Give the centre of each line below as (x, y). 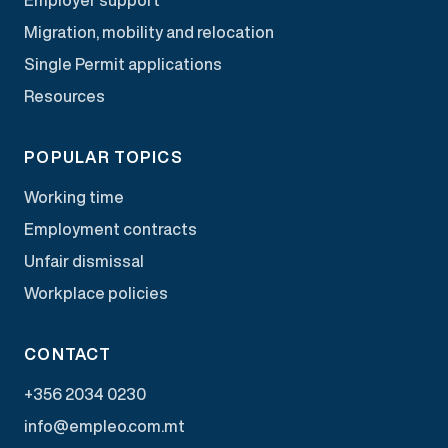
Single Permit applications (123, 63)
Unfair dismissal (84, 260)
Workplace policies (96, 292)
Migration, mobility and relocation (149, 31)
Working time (74, 196)
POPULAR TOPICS (103, 156)
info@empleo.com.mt (104, 425)
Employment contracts (110, 228)
